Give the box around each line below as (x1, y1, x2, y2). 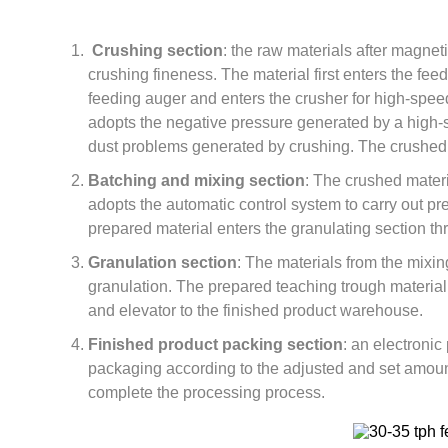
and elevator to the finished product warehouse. (88, 301, 423, 319)
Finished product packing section (88, 335, 343, 353)
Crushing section (92, 41, 223, 59)
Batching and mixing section (88, 171, 305, 189)
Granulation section (88, 253, 237, 271)
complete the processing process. (88, 383, 325, 401)
